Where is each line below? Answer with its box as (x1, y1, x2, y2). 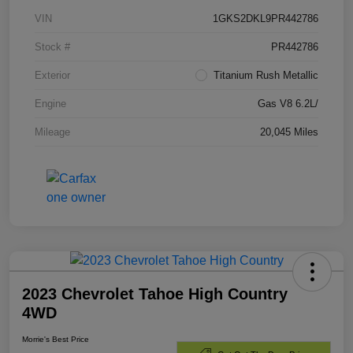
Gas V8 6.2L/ (258, 98, 318, 110)
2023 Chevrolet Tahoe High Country (22, 285, 288, 303)
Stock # (35, 41, 70, 54)
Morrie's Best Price (22, 335, 89, 344)
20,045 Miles (260, 126, 318, 139)
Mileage (35, 126, 70, 139)
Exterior (35, 69, 70, 82)
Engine (35, 98, 66, 110)
